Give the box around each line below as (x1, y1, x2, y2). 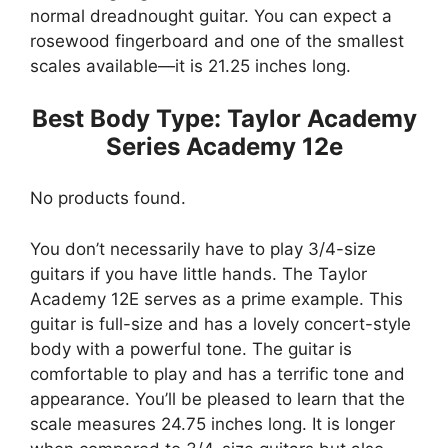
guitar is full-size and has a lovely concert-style (30, 313, 411, 334)
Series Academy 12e (105, 131, 343, 161)
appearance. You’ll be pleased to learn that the (30, 388, 405, 409)
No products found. (30, 188, 186, 209)
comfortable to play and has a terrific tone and (30, 363, 405, 384)
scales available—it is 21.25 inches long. (30, 56, 351, 77)
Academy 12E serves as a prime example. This (30, 288, 403, 309)
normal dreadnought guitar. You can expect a (30, 6, 392, 27)
